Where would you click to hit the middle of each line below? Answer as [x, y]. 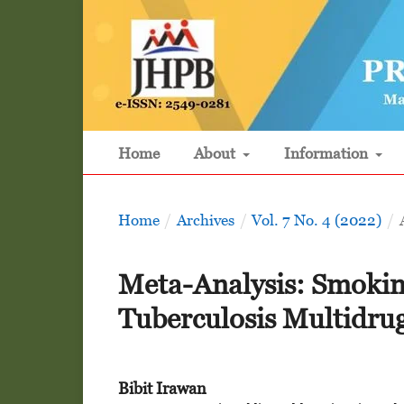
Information [327, 153]
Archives [205, 220]
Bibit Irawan [162, 388]
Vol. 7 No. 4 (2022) [317, 220]
